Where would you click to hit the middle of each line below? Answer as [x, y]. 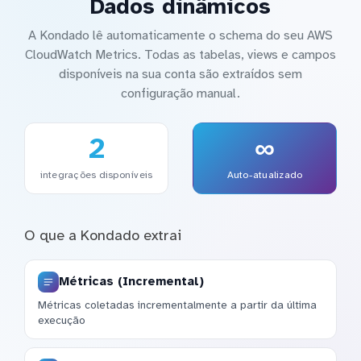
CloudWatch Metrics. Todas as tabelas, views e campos [180, 54]
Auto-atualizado [265, 174]
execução [62, 320]
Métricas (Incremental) [131, 282]
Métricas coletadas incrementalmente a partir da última [177, 305]
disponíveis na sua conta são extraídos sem [180, 74]
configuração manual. [180, 93]
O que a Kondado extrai [103, 236]
